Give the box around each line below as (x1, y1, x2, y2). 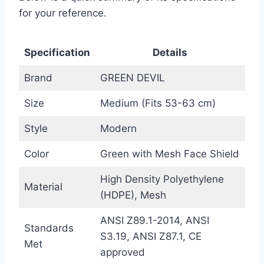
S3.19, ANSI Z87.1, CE (100, 230, 202, 242)
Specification (24, 46, 90, 58)
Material (24, 180, 62, 193)
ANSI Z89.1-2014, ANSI (100, 214, 209, 226)
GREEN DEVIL (100, 71, 165, 84)
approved (100, 246, 145, 258)
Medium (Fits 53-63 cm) (100, 97, 216, 109)
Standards (24, 222, 74, 234)
